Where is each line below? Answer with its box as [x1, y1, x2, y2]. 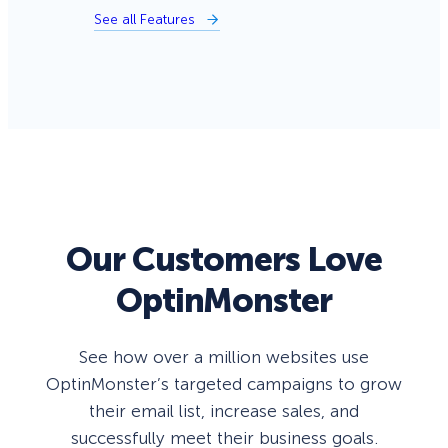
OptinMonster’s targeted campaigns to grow [46, 374, 402, 395]
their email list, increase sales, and [89, 401, 359, 422]
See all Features [94, 10, 196, 28]
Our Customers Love [66, 239, 382, 280]
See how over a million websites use [79, 347, 369, 368]
